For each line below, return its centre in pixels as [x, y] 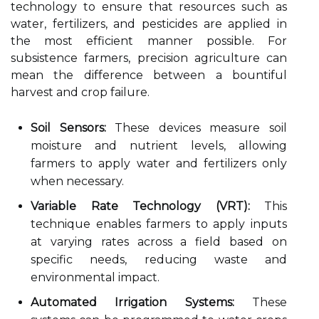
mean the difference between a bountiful [149, 75]
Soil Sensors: [68, 128]
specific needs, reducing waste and [159, 260]
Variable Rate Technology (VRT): [140, 206]
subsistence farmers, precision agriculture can [149, 58]
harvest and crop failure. [80, 92]
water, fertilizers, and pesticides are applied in [149, 24]
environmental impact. [95, 277]
